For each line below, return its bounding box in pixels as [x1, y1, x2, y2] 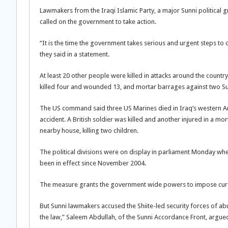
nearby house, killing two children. [40, 127, 138, 134]
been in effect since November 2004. [40, 159, 146, 167]
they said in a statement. [40, 50, 109, 58]
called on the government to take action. [40, 18, 156, 25]
